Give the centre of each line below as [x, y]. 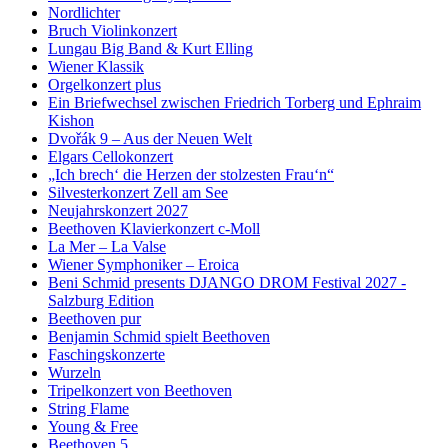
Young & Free [93, 426]
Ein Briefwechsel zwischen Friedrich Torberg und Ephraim [234, 102]
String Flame [88, 408]
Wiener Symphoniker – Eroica [143, 264]
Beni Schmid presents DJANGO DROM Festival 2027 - [227, 282]
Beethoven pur [94, 318]
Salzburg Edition [101, 300]
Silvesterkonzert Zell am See [138, 192]
